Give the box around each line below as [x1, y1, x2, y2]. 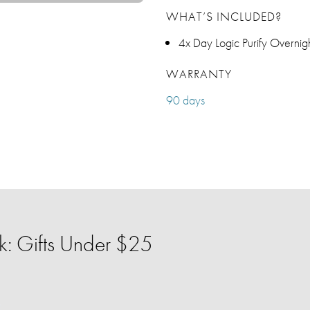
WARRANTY [166, 66, 232, 82]
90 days [166, 92, 205, 108]
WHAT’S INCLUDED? [166, 8, 282, 24]
